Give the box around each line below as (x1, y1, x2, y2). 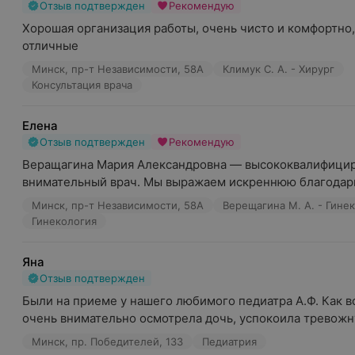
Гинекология (32, 215, 97, 227)
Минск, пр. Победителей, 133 (32, 335, 183, 348)
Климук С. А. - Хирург (223, 63, 334, 75)
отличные (22, 38, 78, 53)
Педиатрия (202, 335, 257, 348)
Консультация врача (32, 78, 132, 91)
